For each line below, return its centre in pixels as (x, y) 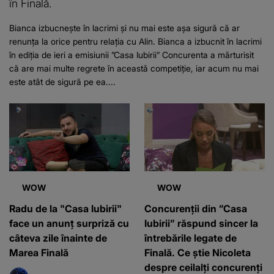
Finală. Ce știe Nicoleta (198, 252)
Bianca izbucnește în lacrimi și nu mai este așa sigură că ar (124, 28)
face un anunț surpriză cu (69, 223)
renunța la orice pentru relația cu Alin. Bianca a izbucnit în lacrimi (135, 42)
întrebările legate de (191, 238)
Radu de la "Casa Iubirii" (65, 208)
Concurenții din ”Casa (196, 208)
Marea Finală (39, 252)
